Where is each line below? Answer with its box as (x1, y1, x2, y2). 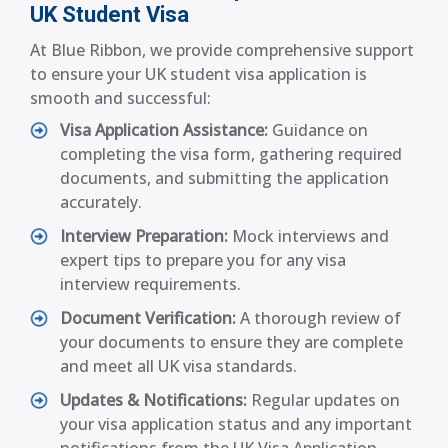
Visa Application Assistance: (60, 118, 268, 141)
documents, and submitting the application (60, 166, 389, 189)
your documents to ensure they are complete (60, 330, 403, 353)
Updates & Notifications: (60, 388, 247, 411)
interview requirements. (60, 272, 241, 295)
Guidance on (268, 118, 368, 141)
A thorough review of (236, 306, 401, 329)
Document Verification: (60, 306, 236, 329)
